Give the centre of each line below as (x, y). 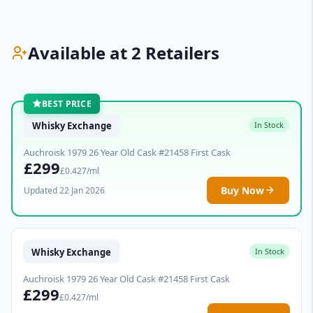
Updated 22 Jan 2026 (64, 190)
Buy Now (242, 190)
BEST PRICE (67, 103)
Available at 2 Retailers (124, 53)
